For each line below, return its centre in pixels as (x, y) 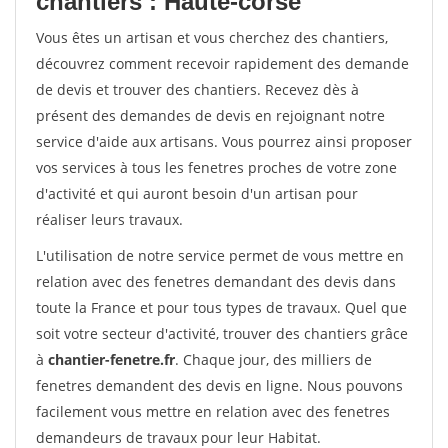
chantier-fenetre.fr (111, 359)
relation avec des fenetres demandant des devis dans (216, 281)
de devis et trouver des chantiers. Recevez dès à (197, 89)
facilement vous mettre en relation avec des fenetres (213, 411)
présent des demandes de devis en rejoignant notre (210, 115)
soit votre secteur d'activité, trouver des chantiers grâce (222, 333)
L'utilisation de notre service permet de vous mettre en (220, 255)
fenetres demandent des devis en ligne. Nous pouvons (219, 385)
